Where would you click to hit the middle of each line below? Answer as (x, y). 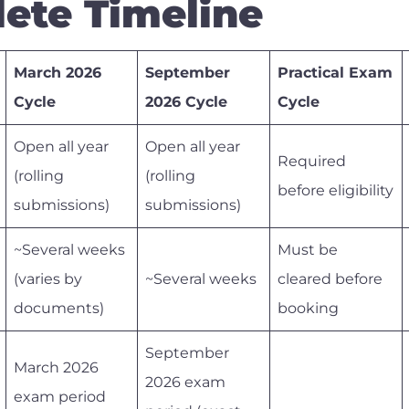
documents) (59, 308)
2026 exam (185, 382)
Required (312, 161)
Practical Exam (335, 72)
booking (308, 308)
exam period (60, 396)
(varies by (48, 278)
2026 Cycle (186, 101)
